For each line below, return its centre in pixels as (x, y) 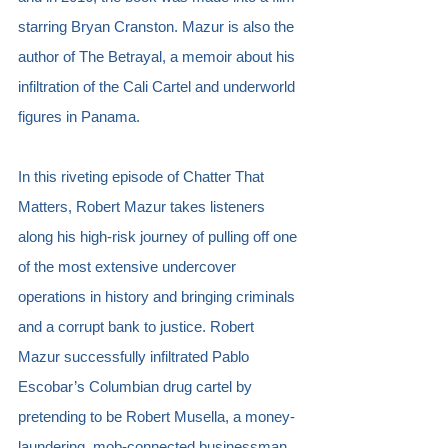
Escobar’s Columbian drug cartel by (137, 386)
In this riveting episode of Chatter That (143, 176)
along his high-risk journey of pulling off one (159, 236)
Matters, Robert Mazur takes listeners (143, 206)
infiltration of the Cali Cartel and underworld (158, 86)
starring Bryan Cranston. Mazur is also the (158, 26)
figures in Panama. (79, 116)
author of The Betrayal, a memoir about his (158, 56)
